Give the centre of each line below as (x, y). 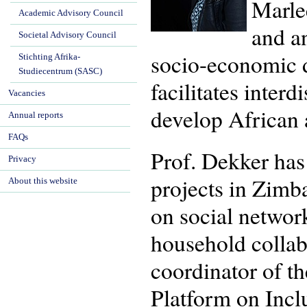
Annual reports (36, 115)
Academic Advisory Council (71, 13)
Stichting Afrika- (49, 57)
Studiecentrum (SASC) (60, 71)
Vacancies (27, 93)
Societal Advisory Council (67, 35)
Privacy (22, 159)
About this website (43, 181)
